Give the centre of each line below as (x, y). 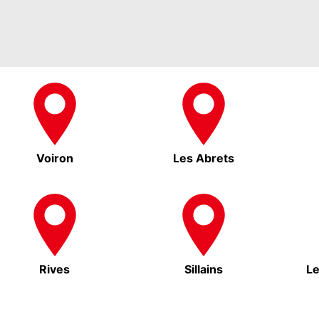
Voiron (54, 158)
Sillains (204, 270)
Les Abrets (204, 158)
